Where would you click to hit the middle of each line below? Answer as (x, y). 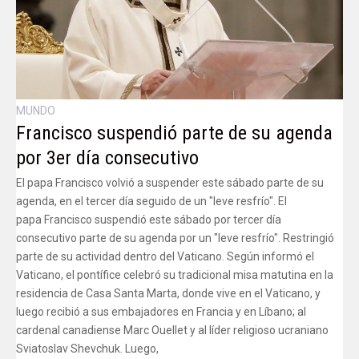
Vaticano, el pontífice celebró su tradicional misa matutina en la (175, 275)
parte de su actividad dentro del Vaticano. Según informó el (165, 257)
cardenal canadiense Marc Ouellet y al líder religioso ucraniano (172, 331)
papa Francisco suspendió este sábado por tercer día (149, 220)
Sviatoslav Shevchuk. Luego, (87, 349)
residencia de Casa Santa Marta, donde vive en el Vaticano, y (168, 294)
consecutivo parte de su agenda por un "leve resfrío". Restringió (175, 238)
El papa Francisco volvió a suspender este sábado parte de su (170, 183)
